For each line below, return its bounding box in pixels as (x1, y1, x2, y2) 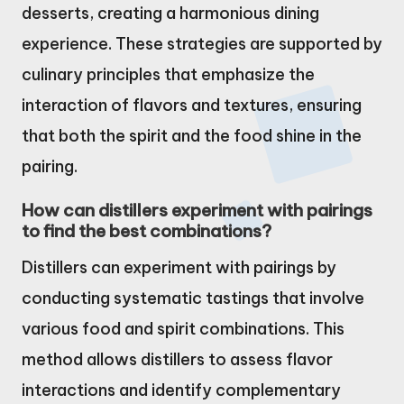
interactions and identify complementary (22, 379, 341, 400)
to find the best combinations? (22, 219, 271, 242)
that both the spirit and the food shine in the (22, 125, 362, 147)
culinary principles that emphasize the (22, 64, 315, 86)
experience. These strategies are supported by (22, 33, 382, 55)
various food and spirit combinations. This (22, 317, 344, 339)
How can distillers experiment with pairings (22, 198, 372, 221)
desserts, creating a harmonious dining (22, 3, 319, 24)
